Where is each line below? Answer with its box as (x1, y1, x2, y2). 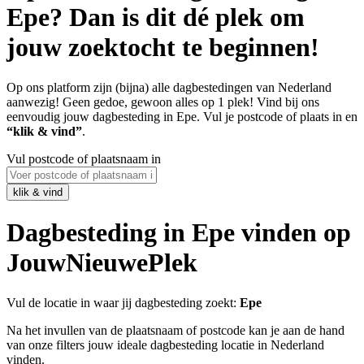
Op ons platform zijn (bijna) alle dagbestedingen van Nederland (6, 80, 331, 94)
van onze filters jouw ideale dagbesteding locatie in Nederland (6, 337, 324, 352)
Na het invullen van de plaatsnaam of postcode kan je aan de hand (6, 323, 344, 337)
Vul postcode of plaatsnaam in (6, 151, 161, 166)
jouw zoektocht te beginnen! (6, 32, 319, 63)
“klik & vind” (6, 123, 82, 138)
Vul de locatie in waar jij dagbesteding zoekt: (6, 295, 240, 310)
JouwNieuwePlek (6, 248, 197, 278)
